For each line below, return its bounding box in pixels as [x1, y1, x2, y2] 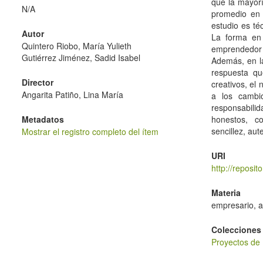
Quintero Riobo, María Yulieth [22, 40, 131, 52]
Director [22, 76, 53, 88]
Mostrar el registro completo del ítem [22, 126, 159, 137]
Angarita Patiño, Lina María [22, 89, 123, 100]
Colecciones [211, 224, 262, 235]
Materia [211, 187, 241, 198]
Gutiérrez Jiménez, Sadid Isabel [22, 52, 140, 63]
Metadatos [22, 113, 64, 125]
